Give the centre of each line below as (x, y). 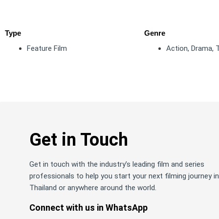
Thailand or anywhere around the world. (93, 188)
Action (177, 48)
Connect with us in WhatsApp (88, 208)
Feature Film (47, 48)
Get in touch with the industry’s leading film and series (117, 164)
